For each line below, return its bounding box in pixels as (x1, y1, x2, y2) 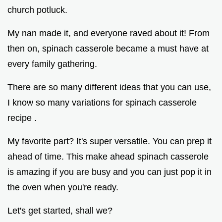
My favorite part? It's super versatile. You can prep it (7, 136, 212, 147)
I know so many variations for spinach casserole (7, 98, 197, 108)
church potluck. (7, 5, 67, 15)
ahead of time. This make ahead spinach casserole (7, 152, 209, 162)
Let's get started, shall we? (7, 206, 112, 216)
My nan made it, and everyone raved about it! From (7, 28, 210, 39)
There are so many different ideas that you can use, (7, 82, 211, 93)
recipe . (7, 113, 37, 123)
